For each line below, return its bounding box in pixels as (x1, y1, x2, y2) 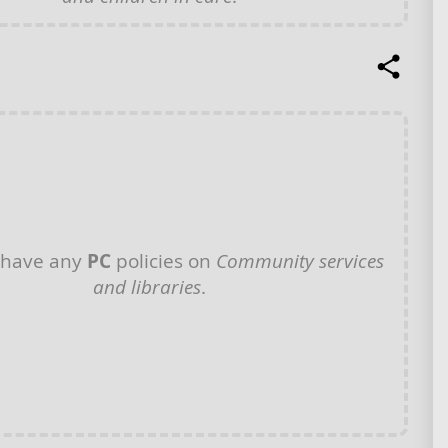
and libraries (93, 274, 201, 300)
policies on (111, 248, 216, 274)
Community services (216, 248, 384, 274)
